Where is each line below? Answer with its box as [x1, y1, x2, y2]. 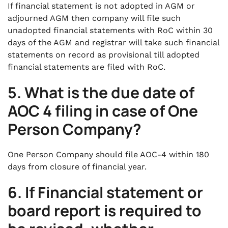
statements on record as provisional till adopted [8, 50, 199, 60]
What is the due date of [24, 82, 194, 103]
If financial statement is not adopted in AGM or [8, 1, 195, 11]
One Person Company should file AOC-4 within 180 [8, 150, 209, 159]
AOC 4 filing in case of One [8, 100, 198, 121]
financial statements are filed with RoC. [8, 62, 165, 72]
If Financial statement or [25, 182, 203, 203]
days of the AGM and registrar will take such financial [8, 38, 219, 47]
